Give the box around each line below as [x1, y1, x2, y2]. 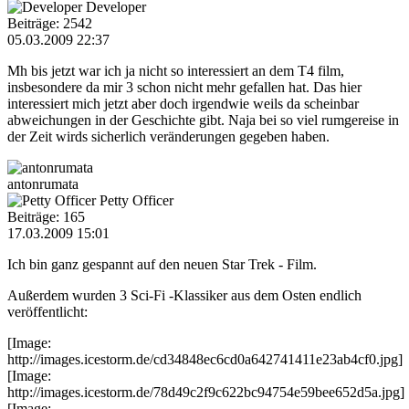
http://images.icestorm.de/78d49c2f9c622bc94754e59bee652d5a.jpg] [7, 383, 404, 400]
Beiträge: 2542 [7, 15, 92, 31]
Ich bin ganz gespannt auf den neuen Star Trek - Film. [7, 256, 317, 272]
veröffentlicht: [7, 303, 88, 320]
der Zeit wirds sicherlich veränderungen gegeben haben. [7, 128, 330, 144]
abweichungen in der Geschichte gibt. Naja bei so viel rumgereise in [7, 111, 399, 128]
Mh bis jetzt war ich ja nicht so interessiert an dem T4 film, [7, 62, 344, 79]
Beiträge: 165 [7, 208, 85, 225]
